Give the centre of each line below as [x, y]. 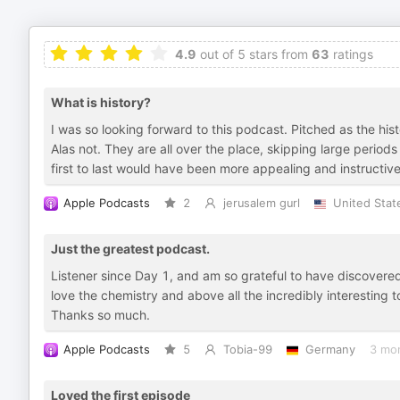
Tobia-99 [247, 350]
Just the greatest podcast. [130, 249]
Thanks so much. [100, 315]
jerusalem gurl [261, 203]
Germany [330, 350]
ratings [351, 54]
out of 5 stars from [252, 54]
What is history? [101, 102]
